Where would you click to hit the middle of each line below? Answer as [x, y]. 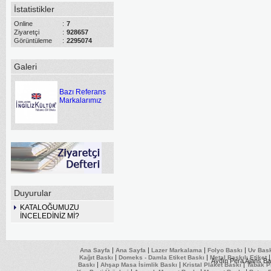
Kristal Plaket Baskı [212, 265]
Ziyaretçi [27, 32]
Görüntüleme [33, 41]
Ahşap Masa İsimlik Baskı [139, 265]
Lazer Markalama [177, 250]
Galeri [25, 67]
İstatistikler [34, 9]
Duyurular [33, 193]
